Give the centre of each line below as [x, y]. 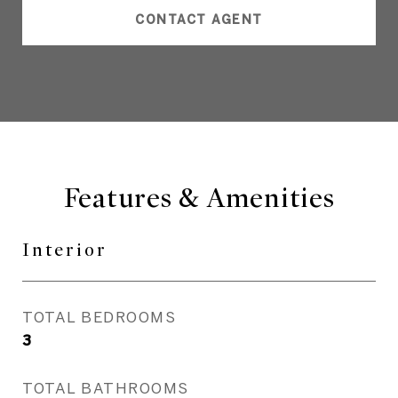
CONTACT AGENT [199, 20]
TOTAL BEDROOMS [99, 317]
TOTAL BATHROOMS [106, 388]
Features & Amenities [199, 198]
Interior [65, 250]
